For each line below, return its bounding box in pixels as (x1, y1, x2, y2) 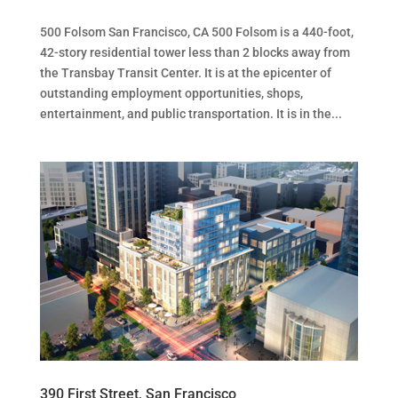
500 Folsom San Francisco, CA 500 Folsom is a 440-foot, (39, 24, 354, 39)
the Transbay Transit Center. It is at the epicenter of (39, 65, 331, 80)
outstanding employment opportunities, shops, (39, 85, 303, 100)
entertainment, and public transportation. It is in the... (39, 106, 342, 121)
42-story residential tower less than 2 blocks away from (39, 44, 350, 60)
